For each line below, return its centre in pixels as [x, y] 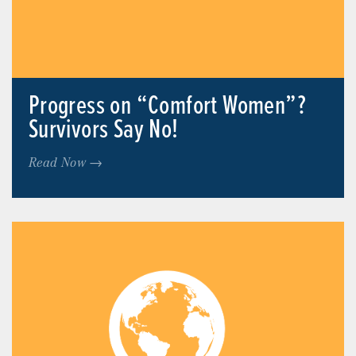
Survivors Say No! [103, 131]
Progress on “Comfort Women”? [167, 107]
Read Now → [66, 162]
